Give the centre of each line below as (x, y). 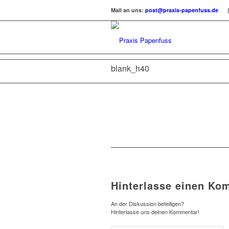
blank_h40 (130, 68)
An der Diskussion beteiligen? (147, 204)
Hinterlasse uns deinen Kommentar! (155, 212)
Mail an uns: (128, 10)
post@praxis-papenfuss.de (182, 10)
